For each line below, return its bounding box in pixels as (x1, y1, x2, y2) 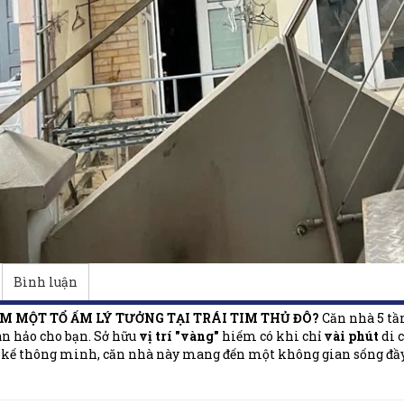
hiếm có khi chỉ (218, 326, 324, 344)
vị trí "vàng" (138, 326, 219, 344)
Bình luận (13, 272, 78, 290)
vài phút (323, 326, 379, 344)
